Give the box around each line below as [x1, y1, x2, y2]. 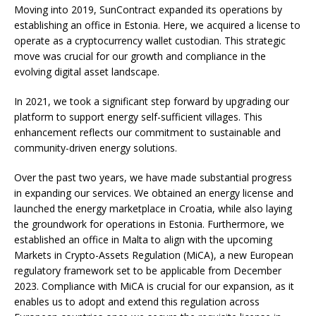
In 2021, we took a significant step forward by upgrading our [14, 95, 289, 109]
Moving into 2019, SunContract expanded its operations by [14, 3, 282, 17]
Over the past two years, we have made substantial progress [14, 171, 292, 185]
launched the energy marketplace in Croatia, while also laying [14, 202, 292, 216]
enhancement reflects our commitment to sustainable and [14, 126, 281, 140]
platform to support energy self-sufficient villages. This [14, 110, 262, 124]
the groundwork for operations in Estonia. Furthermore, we [14, 217, 284, 231]
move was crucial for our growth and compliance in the [14, 49, 266, 63]
